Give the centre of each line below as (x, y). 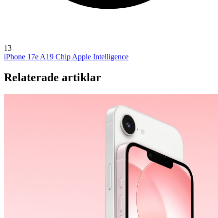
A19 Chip (56, 56)
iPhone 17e (22, 56)
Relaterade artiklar (53, 77)
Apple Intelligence (100, 56)
